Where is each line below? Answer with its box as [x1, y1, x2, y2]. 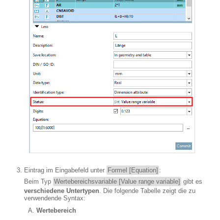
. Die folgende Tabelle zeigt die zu [99, 187, 195, 195]
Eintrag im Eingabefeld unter [24, 166, 107, 174]
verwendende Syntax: [24, 194, 85, 202]
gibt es [181, 178, 202, 186]
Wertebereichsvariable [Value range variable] [54, 178, 180, 186]
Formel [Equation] [108, 166, 158, 174]
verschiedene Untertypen [24, 187, 99, 195]
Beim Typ [24, 178, 53, 186]
